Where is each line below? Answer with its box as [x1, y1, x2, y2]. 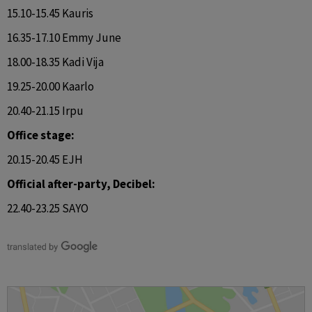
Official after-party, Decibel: [7, 176, 155, 192]
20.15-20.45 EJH [7, 152, 83, 167]
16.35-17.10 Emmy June [7, 30, 121, 45]
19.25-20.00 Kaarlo [7, 79, 94, 94]
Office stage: [7, 127, 75, 143]
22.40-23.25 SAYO [7, 201, 88, 216]
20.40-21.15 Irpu [7, 103, 84, 118]
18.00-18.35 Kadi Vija [7, 54, 104, 70]
